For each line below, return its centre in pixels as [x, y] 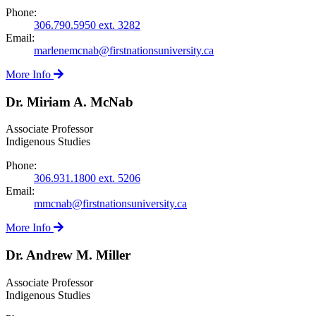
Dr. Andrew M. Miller [68, 255]
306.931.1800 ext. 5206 [87, 178]
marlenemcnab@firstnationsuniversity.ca [124, 50]
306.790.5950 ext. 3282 [87, 25]
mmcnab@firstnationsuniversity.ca [110, 204]
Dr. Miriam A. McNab [69, 102]
